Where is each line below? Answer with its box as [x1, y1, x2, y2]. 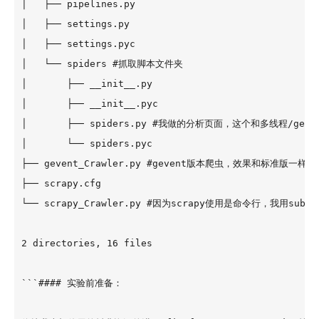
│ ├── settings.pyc [21, 38, 135, 49]
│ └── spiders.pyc [21, 138, 152, 149]
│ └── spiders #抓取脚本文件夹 [21, 58, 183, 69]
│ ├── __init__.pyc [21, 98, 158, 109]
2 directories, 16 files [21, 238, 152, 249]
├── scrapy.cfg [21, 178, 101, 189]
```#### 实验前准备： [21, 278, 122, 288]
